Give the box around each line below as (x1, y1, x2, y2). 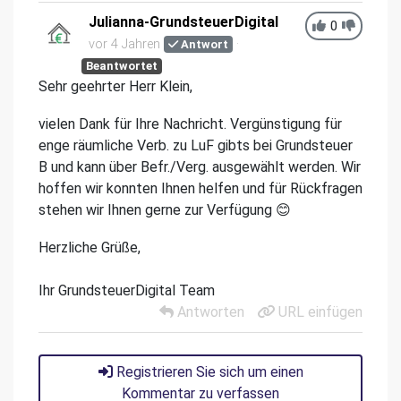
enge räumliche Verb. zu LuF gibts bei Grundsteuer (38, 137, 353, 154)
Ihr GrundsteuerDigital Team (38, 282, 215, 299)
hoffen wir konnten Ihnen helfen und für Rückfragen (38, 180, 363, 197)
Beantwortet (86, 59, 158, 73)
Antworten (174, 303, 244, 320)
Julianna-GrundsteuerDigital (89, 13, 278, 30)
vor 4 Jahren (89, 37, 160, 52)
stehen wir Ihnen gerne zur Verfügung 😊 (38, 201, 291, 218)
